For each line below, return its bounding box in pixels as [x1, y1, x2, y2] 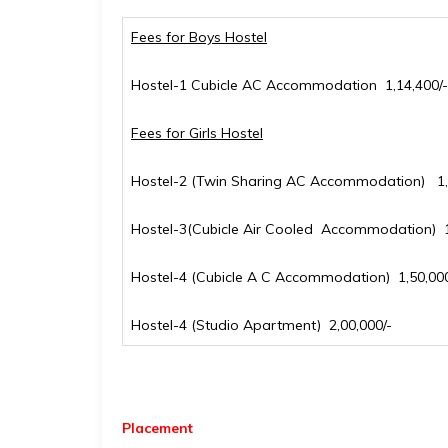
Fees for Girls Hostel [131, 124, 263, 142]
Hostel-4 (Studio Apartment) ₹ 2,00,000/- [131, 316, 392, 334]
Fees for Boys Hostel [131, 28, 267, 46]
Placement [122, 419, 193, 437]
